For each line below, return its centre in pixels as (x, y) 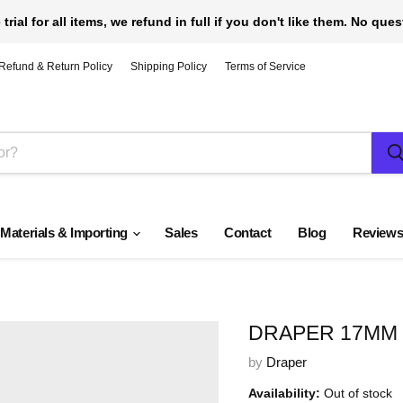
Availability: (284, 393)
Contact (248, 233)
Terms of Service (265, 66)
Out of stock (358, 393)
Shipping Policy (169, 66)
